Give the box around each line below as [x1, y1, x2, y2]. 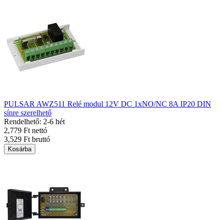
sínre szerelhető [4, 109, 52, 117]
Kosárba [8, 145, 31, 153]
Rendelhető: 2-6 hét [4, 117, 65, 126]
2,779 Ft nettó [4, 126, 47, 135]
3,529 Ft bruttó [4, 135, 50, 143]
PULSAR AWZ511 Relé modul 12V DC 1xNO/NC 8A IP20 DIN [4, 100, 211, 108]
